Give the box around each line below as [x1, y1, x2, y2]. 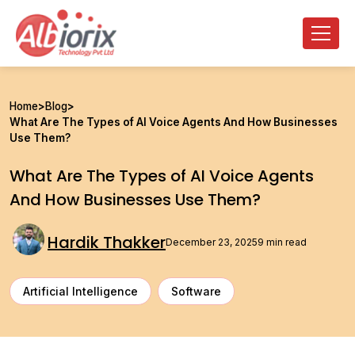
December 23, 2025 [166, 236, 258, 249]
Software [171, 284, 221, 299]
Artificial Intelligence [23, 284, 138, 299]
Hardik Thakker [48, 231, 166, 254]
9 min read [258, 236, 307, 249]
